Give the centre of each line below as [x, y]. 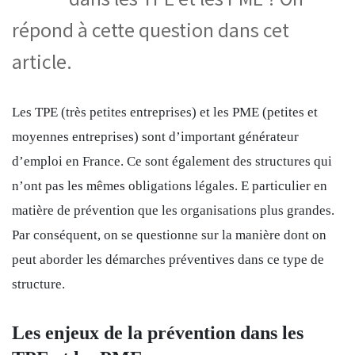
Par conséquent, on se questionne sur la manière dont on [169, 235]
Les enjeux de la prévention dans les [158, 332]
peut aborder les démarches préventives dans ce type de [168, 259]
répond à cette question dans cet [151, 30]
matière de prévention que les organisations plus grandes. [173, 210]
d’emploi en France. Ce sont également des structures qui [172, 161]
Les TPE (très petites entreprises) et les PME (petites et [165, 112]
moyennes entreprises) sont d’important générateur [155, 136]
